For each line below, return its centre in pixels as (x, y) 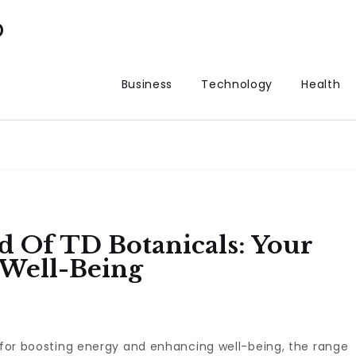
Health (321, 84)
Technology (237, 84)
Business (147, 84)
